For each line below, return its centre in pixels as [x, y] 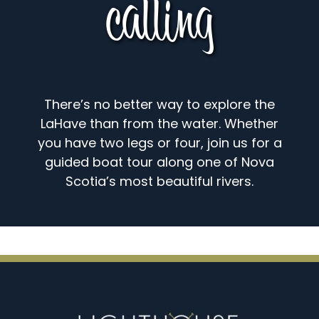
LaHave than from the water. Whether [159, 123]
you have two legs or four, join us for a [159, 142]
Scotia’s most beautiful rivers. [159, 181]
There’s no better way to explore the [159, 104]
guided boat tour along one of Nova [159, 162]
